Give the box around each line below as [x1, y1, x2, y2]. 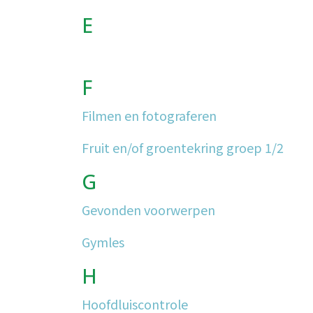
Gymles [82, 233, 124, 251]
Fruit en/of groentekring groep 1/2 [82, 138, 284, 156]
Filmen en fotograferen [82, 106, 217, 124]
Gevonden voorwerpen [82, 201, 215, 219]
